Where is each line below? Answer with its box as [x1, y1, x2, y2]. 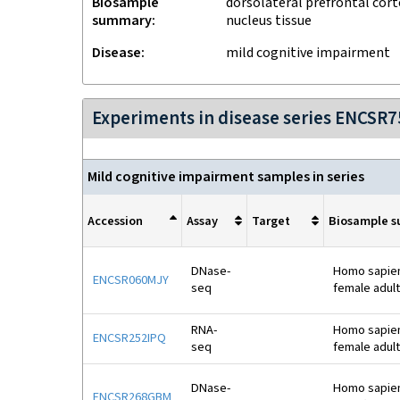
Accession [87, 212, 143, 229]
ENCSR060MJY [93, 271, 169, 288]
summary [92, 12, 152, 30]
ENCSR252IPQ [93, 329, 166, 346]
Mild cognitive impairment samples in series [87, 168, 364, 187]
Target [252, 212, 290, 229]
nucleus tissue [226, 12, 312, 30]
